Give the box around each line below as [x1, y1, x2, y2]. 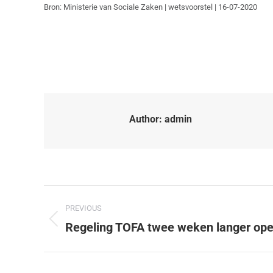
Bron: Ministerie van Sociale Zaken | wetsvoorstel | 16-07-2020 [44, 2, 257, 12]
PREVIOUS [65, 204, 102, 213]
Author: [129, 113, 162, 125]
